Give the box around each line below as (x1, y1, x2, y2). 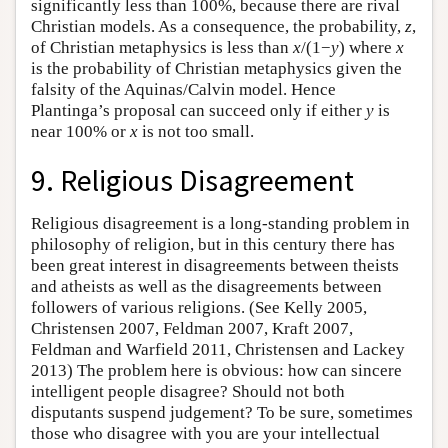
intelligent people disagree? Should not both (31, 381, 345, 401)
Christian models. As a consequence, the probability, (31, 17, 405, 36)
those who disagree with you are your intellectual (31, 423, 380, 443)
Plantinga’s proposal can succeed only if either (31, 101, 366, 120)
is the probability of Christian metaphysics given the (31, 59, 402, 78)
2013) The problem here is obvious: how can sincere (31, 360, 402, 380)
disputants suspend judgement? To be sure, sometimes (31, 402, 413, 422)
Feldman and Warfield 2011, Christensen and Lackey (31, 339, 405, 359)
